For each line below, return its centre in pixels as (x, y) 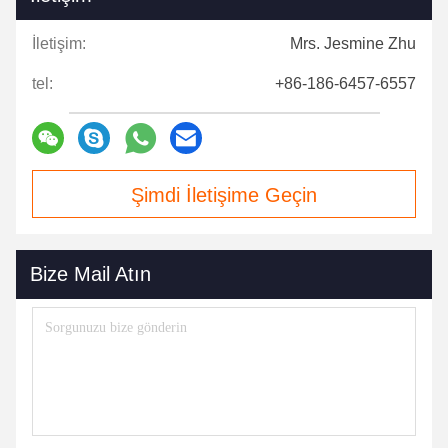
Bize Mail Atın (90, 274)
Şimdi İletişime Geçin (224, 195)
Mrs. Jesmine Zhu (353, 44)
